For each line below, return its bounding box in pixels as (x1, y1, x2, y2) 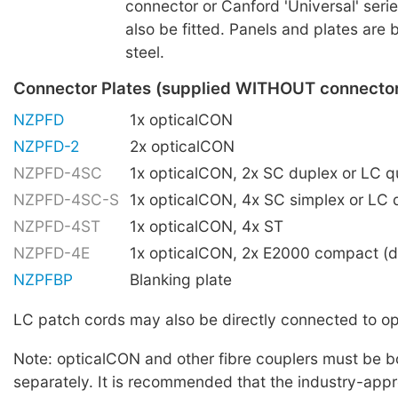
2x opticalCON (130, 136, 235, 155)
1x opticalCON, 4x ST (130, 216, 283, 235)
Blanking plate (130, 269, 232, 289)
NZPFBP (13, 269, 73, 289)
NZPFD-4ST (13, 216, 100, 235)
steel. (124, 43, 164, 61)
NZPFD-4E (13, 243, 90, 262)
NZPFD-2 (13, 136, 79, 155)
